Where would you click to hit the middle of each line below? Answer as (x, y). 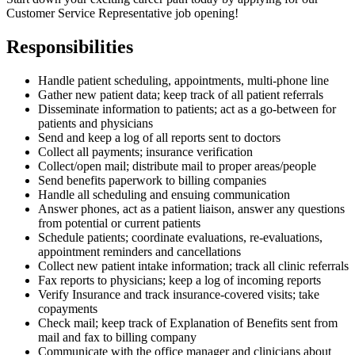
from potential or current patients (119, 223)
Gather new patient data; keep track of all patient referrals (181, 95)
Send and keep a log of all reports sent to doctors (159, 138)
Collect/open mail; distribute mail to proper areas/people (177, 166)
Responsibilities (70, 47)
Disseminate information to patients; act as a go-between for (187, 109)
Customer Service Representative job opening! (122, 13)
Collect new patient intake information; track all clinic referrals (193, 266)
